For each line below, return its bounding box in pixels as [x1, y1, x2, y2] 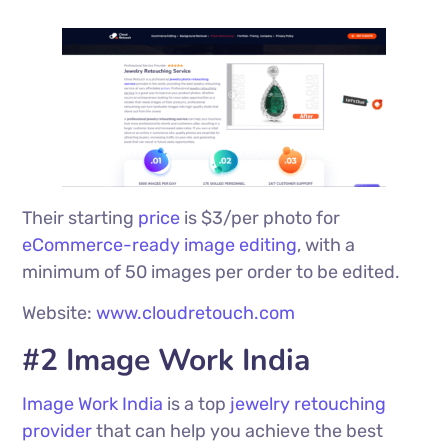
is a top [163, 393, 227, 416]
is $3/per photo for [180, 207, 341, 230]
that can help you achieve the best [92, 420, 384, 443]
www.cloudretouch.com [96, 302, 296, 325]
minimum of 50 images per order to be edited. [22, 261, 401, 284]
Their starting [22, 207, 139, 230]
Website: [22, 302, 97, 325]
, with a [297, 234, 356, 257]
